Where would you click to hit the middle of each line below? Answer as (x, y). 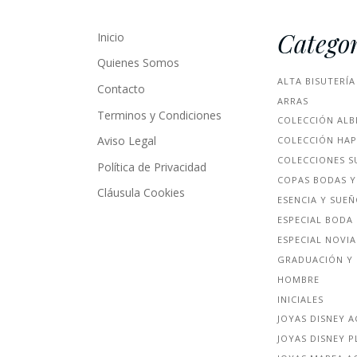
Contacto (121, 89)
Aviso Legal (127, 141)
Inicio (111, 37)
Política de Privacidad (152, 167)
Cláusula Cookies (141, 193)
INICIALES (300, 299)
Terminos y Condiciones (159, 115)
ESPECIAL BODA (315, 219)
